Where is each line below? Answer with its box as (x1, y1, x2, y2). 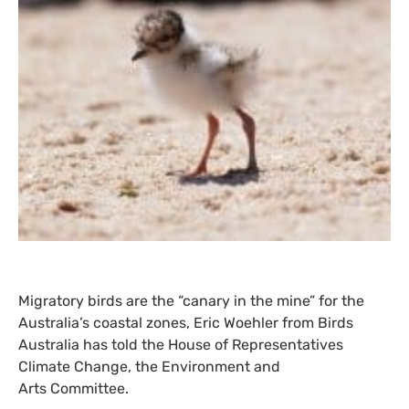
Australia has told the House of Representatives (18, 336, 343, 354)
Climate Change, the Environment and (18, 358, 280, 376)
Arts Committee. (18, 380, 129, 398)
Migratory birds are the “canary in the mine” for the (18, 292, 364, 310)
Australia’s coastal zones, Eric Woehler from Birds (18, 314, 353, 332)
